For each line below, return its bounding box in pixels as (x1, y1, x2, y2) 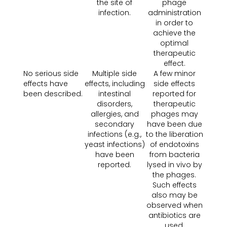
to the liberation (145, 129, 203, 139)
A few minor (153, 68, 196, 79)
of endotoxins (149, 139, 199, 149)
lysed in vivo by (146, 160, 202, 170)
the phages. (153, 170, 196, 180)
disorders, (97, 99, 132, 109)
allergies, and (90, 109, 139, 119)
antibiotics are (148, 210, 201, 220)
